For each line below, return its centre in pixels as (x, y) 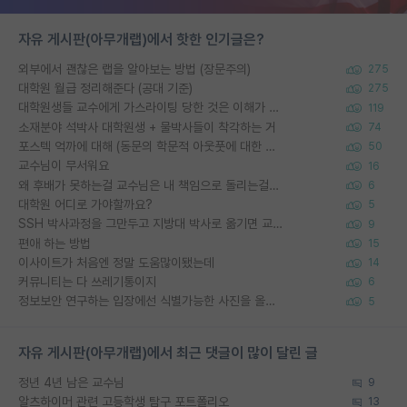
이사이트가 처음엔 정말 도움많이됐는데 (116, 262)
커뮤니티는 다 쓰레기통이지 (87, 282)
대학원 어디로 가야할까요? (85, 204)
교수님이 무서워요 (64, 166)
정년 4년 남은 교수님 (71, 382)
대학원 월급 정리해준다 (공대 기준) (105, 88)
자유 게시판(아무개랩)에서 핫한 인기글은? (141, 39)
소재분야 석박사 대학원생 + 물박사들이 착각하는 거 (147, 127)
